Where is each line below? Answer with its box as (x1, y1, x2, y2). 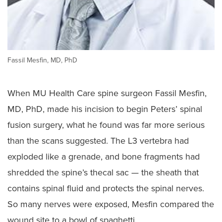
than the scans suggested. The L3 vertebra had (7, 135, 189, 146)
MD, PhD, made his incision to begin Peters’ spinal (7, 103, 202, 114)
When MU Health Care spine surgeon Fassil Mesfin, (7, 87, 207, 99)
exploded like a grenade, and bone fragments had (7, 151, 200, 162)
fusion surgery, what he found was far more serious (7, 119, 205, 130)
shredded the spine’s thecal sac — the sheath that (7, 166, 199, 178)
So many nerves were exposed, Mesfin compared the (7, 198, 214, 210)
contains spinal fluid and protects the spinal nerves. (7, 182, 204, 194)
